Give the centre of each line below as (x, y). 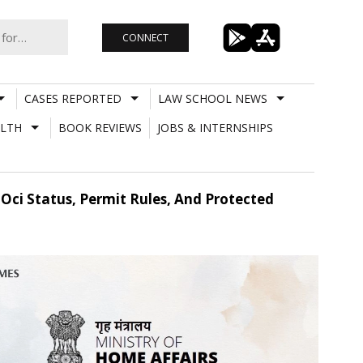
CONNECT (145, 37)
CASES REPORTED (73, 98)
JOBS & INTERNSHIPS (215, 127)
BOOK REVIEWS (100, 127)
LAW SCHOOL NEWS (212, 98)
